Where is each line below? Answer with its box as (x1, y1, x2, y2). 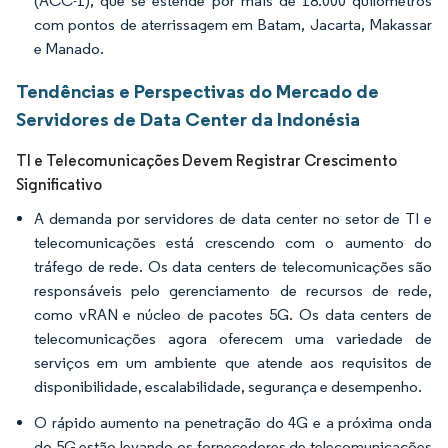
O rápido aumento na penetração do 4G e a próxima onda (34, 413, 432, 432)
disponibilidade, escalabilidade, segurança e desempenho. (34, 377, 422, 396)
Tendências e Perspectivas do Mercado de (16, 79, 379, 103)
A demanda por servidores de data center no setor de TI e (34, 209, 432, 228)
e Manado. (34, 39, 104, 58)
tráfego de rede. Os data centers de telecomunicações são (34, 257, 432, 276)
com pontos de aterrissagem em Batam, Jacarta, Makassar (34, 15, 432, 34)
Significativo (16, 175, 102, 194)
